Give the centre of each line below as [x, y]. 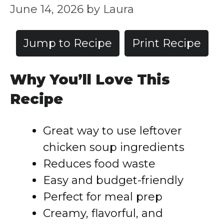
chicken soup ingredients [114, 147]
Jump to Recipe [67, 43]
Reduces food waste [99, 164]
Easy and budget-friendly [113, 180]
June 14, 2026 [47, 9]
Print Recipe [166, 43]
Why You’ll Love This [90, 79]
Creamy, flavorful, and [103, 213]
